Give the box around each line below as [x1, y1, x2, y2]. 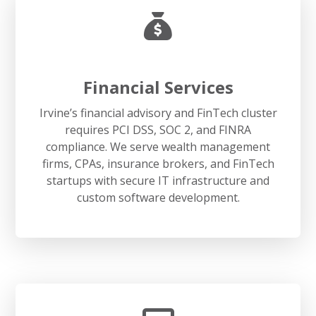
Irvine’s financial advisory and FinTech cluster [39, 104, 277, 121]
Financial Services [83, 75, 233, 99]
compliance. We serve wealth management [46, 138, 270, 154]
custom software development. [76, 189, 240, 205]
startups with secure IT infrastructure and [47, 172, 269, 188]
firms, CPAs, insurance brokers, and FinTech [42, 155, 274, 171]
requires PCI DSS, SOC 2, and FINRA [65, 121, 251, 138]
